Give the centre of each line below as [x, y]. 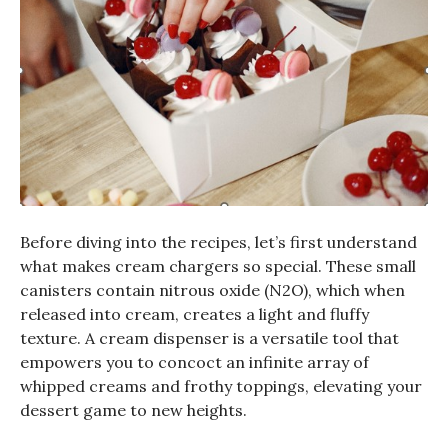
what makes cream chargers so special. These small [218, 265]
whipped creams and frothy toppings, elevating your [221, 385]
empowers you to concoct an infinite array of [194, 361]
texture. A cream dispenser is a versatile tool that [209, 337]
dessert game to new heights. [133, 409]
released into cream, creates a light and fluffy [194, 313]
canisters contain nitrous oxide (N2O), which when [212, 289]
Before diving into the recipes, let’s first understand [218, 241]
